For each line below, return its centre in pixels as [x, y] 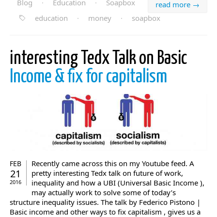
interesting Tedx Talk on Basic [98, 59]
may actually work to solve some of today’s [104, 193]
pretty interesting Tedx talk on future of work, [107, 173]
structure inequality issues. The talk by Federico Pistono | [105, 202]
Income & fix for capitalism [88, 77]
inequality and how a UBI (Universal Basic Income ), [118, 183]
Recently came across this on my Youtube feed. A [113, 163]
